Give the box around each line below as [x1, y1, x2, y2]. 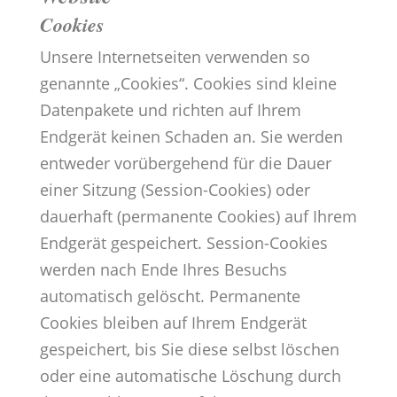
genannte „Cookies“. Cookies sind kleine [39, 73, 337, 95]
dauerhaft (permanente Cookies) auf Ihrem [39, 206, 357, 228]
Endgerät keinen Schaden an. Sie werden [39, 126, 343, 148]
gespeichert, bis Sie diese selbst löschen [39, 339, 339, 361]
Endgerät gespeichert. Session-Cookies [39, 232, 328, 254]
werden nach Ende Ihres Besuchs [39, 259, 287, 281]
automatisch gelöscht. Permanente [39, 285, 300, 307]
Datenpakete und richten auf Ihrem [39, 99, 301, 121]
